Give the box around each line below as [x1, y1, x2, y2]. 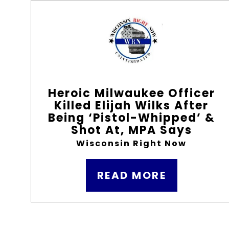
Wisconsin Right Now [76, 138, 187, 149]
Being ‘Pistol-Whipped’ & [48, 110, 215, 126]
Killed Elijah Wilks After [54, 98, 209, 113]
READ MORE [97, 168, 167, 182]
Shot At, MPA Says [71, 122, 192, 138]
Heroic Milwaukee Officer [48, 85, 215, 101]
